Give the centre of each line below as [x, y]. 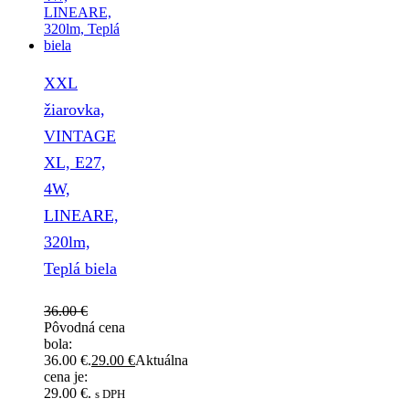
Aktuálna [162, 361]
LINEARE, [81, 216]
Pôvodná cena [84, 328]
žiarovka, [74, 110]
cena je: [66, 377]
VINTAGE [80, 136]
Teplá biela [80, 269]
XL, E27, [75, 163]
